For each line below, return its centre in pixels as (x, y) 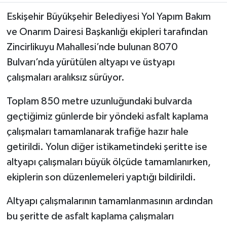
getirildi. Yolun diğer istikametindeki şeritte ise (107, 147)
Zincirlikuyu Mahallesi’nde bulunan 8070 (92, 47)
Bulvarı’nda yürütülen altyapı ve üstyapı (90, 62)
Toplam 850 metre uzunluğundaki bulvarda (99, 101)
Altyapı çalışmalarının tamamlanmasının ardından (109, 201)
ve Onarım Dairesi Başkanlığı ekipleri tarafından (107, 32)
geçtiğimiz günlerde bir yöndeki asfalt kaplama (107, 116)
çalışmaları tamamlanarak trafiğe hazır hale (97, 131)
